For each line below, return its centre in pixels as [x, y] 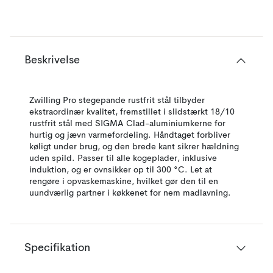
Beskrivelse [52, 60]
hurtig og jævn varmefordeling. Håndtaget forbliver [130, 135]
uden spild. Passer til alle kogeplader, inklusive [123, 158]
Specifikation [57, 248]
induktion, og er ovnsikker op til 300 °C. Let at [121, 170]
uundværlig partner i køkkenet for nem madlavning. [130, 193]
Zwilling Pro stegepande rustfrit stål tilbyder [117, 101]
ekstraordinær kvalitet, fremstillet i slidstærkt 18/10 [132, 112]
